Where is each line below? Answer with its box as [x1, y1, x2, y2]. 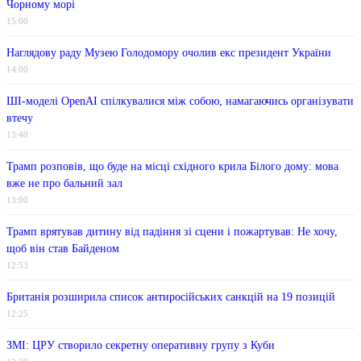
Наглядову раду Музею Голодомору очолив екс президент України [6, 47, 331, 60]
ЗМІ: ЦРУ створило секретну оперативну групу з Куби [6, 339, 275, 352]
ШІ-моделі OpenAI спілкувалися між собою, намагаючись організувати [6, 95, 354, 108]
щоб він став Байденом [6, 243, 119, 255]
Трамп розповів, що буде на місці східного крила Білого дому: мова [6, 160, 338, 173]
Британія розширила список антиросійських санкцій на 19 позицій [6, 291, 335, 304]
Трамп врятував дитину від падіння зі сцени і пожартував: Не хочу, [6, 226, 338, 239]
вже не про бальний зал [6, 177, 122, 190]
